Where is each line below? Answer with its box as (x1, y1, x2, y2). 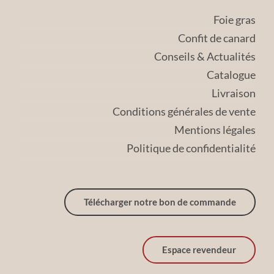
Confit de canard (178, 31, 256, 45)
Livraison (212, 86, 256, 100)
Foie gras (213, 12, 256, 26)
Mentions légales (174, 122, 256, 136)
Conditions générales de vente (113, 104, 256, 118)
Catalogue (207, 67, 256, 81)
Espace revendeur (162, 243, 236, 255)
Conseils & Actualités (154, 49, 256, 63)
